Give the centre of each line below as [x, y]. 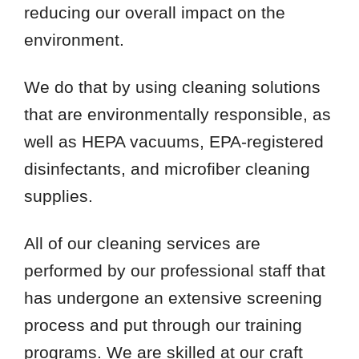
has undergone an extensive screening [173, 297]
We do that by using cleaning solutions [172, 87]
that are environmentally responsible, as [177, 114]
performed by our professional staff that [174, 270]
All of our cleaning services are [142, 243]
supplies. [58, 196]
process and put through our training [163, 325]
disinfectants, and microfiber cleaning [167, 168]
